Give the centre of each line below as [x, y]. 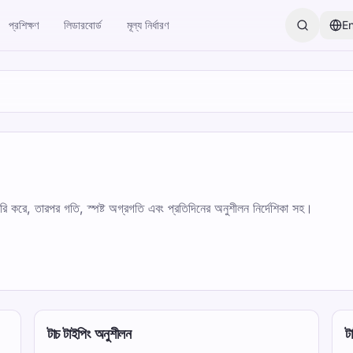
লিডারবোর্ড [83, 25]
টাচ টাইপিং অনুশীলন [89, 334]
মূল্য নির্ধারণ [148, 25]
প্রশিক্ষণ [24, 25]
